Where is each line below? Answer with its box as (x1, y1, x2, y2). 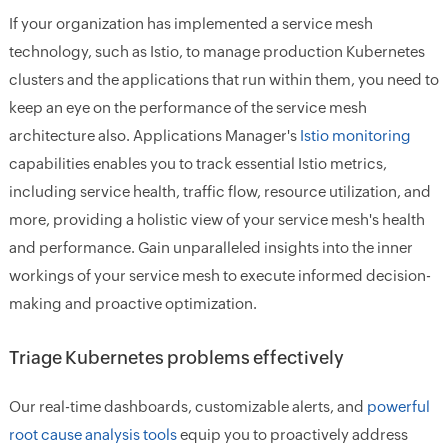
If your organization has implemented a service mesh (8, 15, 373, 33)
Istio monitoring (299, 127, 411, 145)
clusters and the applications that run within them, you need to (8, 71, 439, 89)
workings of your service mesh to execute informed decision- (8, 267, 431, 285)
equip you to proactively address (176, 426, 408, 444)
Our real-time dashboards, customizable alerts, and (8, 398, 367, 416)
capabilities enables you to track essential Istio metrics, (8, 155, 387, 173)
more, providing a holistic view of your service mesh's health (8, 211, 425, 229)
